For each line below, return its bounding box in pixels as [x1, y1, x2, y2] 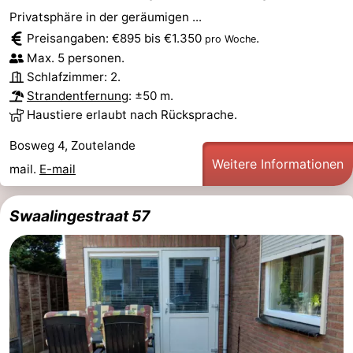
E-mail [39, 161, 76, 176]
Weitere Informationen [212, 155, 344, 172]
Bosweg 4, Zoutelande [9, 137, 136, 153]
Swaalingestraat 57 [9, 206, 150, 225]
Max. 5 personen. [27, 50, 124, 65]
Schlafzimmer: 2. [27, 69, 121, 84]
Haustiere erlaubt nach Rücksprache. [27, 106, 237, 122]
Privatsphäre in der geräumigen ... [9, 9, 202, 24]
